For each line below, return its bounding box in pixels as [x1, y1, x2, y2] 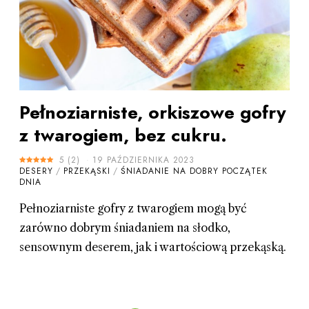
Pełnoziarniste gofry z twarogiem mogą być [19, 201, 247, 216]
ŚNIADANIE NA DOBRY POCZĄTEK [120, 165, 268, 178]
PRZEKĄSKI [63, 165, 110, 178]
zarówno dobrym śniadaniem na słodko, [19, 221, 230, 235]
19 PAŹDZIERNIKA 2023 [92, 154, 195, 167]
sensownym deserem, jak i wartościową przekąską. [19, 240, 286, 255]
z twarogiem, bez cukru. [19, 122, 227, 149]
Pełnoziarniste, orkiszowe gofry [19, 99, 286, 126]
